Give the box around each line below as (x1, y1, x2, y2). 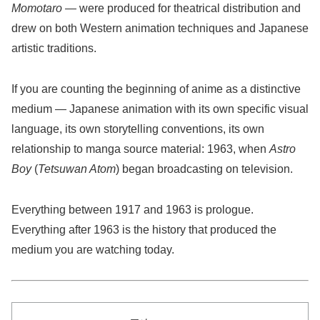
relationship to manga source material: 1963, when (11, 142, 269, 155)
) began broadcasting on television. (116, 162, 293, 175)
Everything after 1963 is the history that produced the (11, 223, 276, 236)
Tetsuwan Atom (38, 162, 116, 175)
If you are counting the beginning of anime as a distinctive (11, 82, 301, 95)
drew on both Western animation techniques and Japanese (11, 22, 309, 35)
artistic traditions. (11, 42, 96, 55)
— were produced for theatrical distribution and (62, 2, 301, 15)
